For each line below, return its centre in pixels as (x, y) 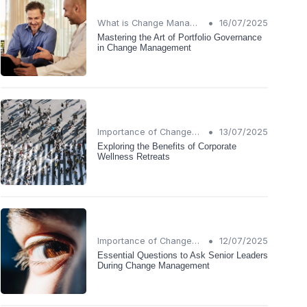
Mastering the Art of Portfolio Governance (180, 37)
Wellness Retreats (134, 156)
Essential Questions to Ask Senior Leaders (183, 255)
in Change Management (144, 47)
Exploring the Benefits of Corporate (167, 146)
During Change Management (153, 265)
